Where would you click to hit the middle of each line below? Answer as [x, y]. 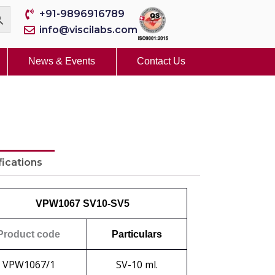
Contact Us [161, 61]
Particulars [137, 234]
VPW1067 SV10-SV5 [79, 203]
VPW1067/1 [29, 264]
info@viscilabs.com [89, 30]
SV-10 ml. [137, 264]
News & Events [62, 61]
